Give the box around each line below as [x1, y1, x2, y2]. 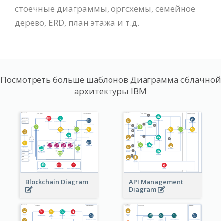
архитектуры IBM [74, 85, 147, 97]
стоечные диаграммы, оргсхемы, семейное [15, 2, 195, 14]
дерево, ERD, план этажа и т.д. [15, 16, 139, 28]
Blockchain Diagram [25, 177, 90, 186]
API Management [128, 177, 183, 186]
